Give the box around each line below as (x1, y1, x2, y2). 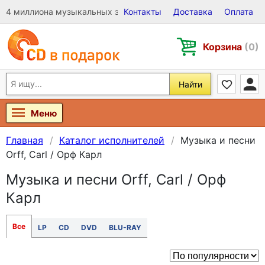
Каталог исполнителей (59, 134, 164, 146)
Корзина (203, 40, 244, 53)
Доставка (173, 7, 212, 17)
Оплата (224, 7, 253, 17)
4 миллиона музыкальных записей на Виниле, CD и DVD (6, 7, 234, 17)
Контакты (124, 7, 161, 17)
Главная (6, 134, 43, 146)
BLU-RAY (109, 223, 141, 232)
